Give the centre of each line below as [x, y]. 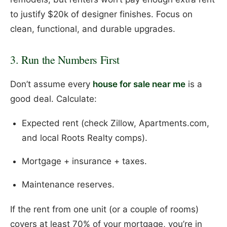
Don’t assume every [51, 84]
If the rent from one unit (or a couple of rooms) [104, 209]
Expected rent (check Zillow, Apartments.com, [115, 123]
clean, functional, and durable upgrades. [93, 29]
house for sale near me [139, 84]
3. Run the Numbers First [65, 59]
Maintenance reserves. [68, 185]
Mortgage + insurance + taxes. [84, 161]
